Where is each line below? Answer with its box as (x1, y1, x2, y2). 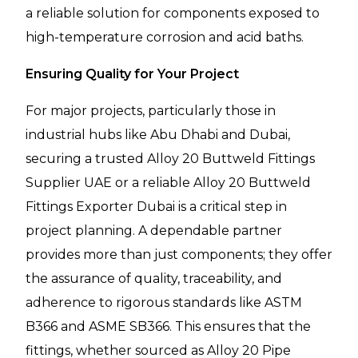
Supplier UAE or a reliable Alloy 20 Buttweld (26, 174, 311, 190)
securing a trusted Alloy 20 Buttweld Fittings (26, 150, 315, 166)
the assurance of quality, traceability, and (26, 270, 282, 286)
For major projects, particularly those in (26, 102, 276, 118)
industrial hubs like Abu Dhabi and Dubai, (26, 126, 290, 142)
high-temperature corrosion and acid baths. (26, 29, 304, 45)
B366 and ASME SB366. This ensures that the (26, 318, 311, 334)
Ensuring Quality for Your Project (26, 66, 239, 82)
